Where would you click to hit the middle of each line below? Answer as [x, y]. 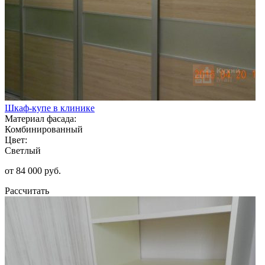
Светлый [23, 150]
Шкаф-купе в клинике [50, 108]
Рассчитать [27, 190]
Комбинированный [44, 129]
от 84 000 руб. [33, 170]
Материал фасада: [41, 118]
